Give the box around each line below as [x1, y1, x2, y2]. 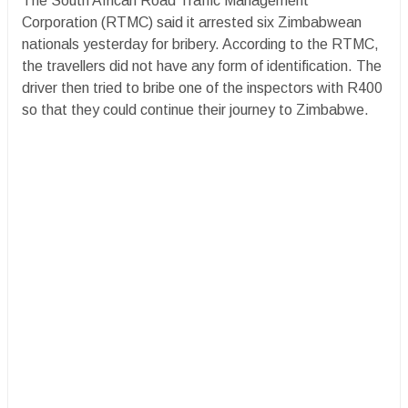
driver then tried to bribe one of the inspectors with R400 [22, 80, 382, 96]
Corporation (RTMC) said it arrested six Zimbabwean [22, 15, 362, 30]
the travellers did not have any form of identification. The [22, 58, 382, 74]
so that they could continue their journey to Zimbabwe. [22, 102, 369, 117]
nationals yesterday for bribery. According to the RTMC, [22, 36, 379, 52]
